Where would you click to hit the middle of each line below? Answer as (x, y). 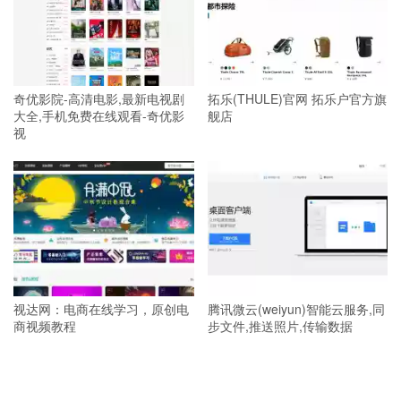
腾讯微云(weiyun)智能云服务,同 (296, 309)
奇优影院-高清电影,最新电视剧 (99, 98)
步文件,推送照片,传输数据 (280, 326)
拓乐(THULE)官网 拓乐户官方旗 (297, 98)
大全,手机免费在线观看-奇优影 (99, 115)
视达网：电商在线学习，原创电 (101, 309)
